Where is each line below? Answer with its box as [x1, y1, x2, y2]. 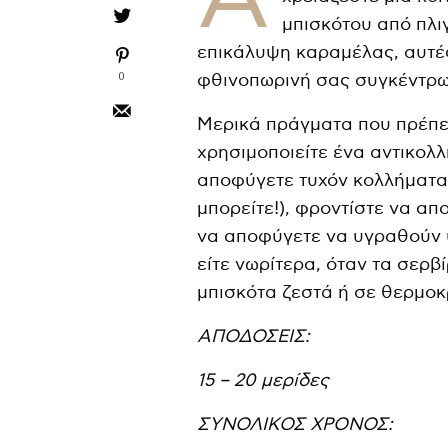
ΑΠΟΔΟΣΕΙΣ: [197, 325, 310, 347]
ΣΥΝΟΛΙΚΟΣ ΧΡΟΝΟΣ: [197, 413, 394, 435]
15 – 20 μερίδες [197, 369, 330, 391]
